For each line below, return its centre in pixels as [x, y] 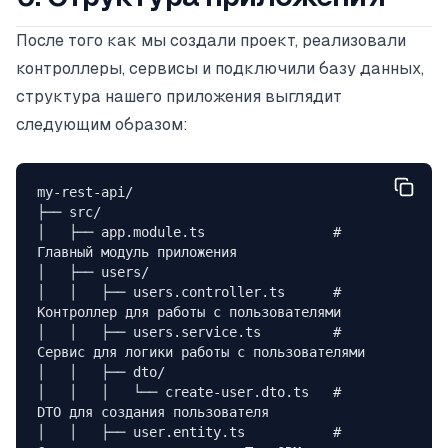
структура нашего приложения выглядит [179, 96]
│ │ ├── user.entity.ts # [192, 431]
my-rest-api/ [84, 191]
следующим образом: [102, 124]
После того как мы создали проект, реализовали [211, 40]
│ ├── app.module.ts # [192, 231]
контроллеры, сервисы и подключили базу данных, [220, 68]
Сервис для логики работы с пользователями [200, 351]
